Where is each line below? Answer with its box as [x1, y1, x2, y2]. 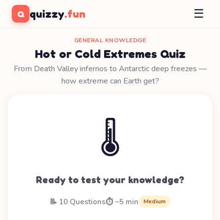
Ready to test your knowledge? [36, 174, 184, 186]
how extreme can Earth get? [61, 76, 159, 86]
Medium [143, 197, 165, 205]
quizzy [29, 7, 64, 20]
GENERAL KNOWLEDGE [74, 36, 146, 44]
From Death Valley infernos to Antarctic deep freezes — [13, 63, 207, 74]
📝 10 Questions [50, 196, 106, 207]
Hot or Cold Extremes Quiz [34, 47, 186, 61]
